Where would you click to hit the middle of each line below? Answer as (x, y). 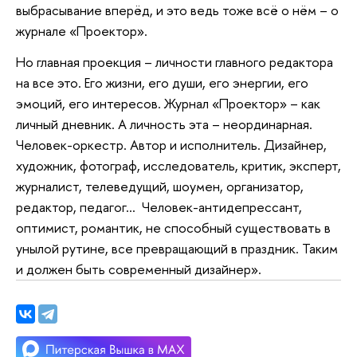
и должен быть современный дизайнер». (139, 269)
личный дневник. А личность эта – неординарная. (164, 124)
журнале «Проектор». (82, 30)
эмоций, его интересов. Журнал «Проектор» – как (168, 104)
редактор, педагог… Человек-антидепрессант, (159, 207)
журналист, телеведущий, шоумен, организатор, (160, 186)
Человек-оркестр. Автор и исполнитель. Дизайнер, (171, 145)
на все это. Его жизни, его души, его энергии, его (162, 83)
